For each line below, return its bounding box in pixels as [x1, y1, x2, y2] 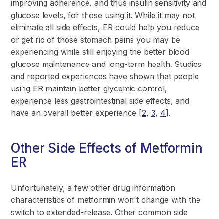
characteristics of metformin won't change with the [11, 195, 200, 205]
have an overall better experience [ [11, 108, 142, 118]
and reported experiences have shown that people [11, 71, 199, 81]
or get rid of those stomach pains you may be [11, 34, 180, 44]
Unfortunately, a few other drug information [11, 182, 175, 193]
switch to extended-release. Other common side [11, 207, 188, 217]
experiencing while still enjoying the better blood [11, 46, 189, 57]
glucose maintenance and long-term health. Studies [11, 59, 201, 69]
